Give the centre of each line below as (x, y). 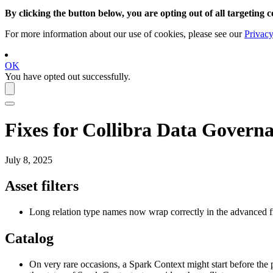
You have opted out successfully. (68, 76)
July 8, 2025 (29, 160)
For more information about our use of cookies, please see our (125, 34)
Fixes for (44, 130)
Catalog (29, 239)
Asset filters (42, 186)
